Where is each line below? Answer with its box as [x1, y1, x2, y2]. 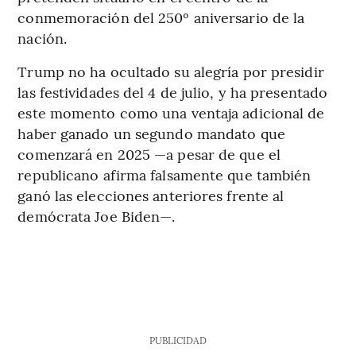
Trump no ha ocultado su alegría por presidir [17, 60, 324, 81]
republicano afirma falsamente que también [17, 164, 311, 184]
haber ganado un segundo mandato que [17, 122, 285, 143]
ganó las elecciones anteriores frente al [17, 184, 284, 205]
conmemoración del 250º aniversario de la [17, 6, 305, 27]
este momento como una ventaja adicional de [17, 102, 325, 122]
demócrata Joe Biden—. [17, 205, 176, 226]
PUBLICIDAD [149, 333, 207, 346]
